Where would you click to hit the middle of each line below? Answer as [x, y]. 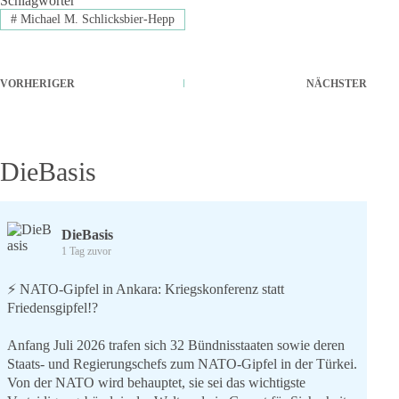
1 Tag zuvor [86, 252]
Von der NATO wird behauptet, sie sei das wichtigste [156, 383]
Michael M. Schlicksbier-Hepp [95, 20]
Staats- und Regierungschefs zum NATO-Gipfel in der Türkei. [182, 364]
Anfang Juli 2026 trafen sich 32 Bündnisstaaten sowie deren [176, 346]
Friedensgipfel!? [53, 308]
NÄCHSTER [337, 84]
